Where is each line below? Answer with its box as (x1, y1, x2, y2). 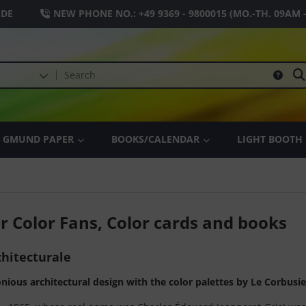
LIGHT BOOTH (237, 133, 303, 145)
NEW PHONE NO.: (53, 7, 139, 20)
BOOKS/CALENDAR (111, 133, 199, 145)
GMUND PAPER (3, 133, 74, 145)
